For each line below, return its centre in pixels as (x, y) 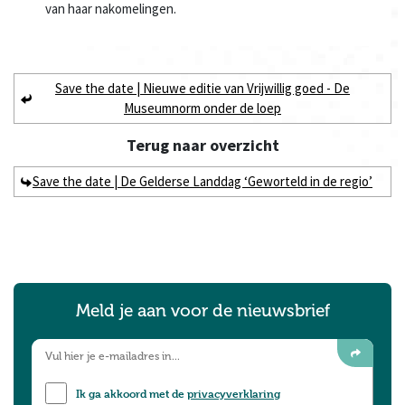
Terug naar (166, 146)
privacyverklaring (234, 394)
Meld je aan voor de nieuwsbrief (202, 311)
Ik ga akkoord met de (132, 394)
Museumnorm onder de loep (202, 108)
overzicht (242, 146)
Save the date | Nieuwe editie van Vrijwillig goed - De (202, 89)
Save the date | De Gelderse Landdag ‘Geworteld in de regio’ (202, 182)
